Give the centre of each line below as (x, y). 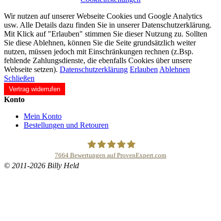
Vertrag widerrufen (35, 89)
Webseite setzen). (32, 69)
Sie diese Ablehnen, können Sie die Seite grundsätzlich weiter (100, 42)
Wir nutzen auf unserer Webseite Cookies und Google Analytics (103, 16)
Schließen (19, 78)
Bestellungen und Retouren (66, 125)
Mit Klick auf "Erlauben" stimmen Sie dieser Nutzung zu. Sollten (106, 34)
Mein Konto (43, 116)
